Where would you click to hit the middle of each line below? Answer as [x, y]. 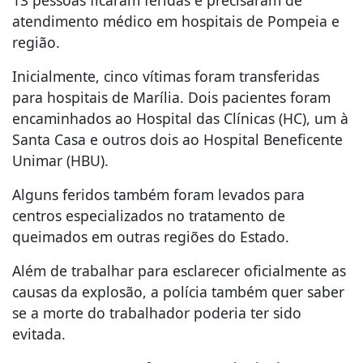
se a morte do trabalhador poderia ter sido [157, 313]
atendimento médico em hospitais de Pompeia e [176, 21]
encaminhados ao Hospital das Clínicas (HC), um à [180, 119]
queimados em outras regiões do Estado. [151, 237]
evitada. [39, 334]
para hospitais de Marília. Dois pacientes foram [171, 98]
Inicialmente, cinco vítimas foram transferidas [166, 77]
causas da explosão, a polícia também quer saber [178, 292]
